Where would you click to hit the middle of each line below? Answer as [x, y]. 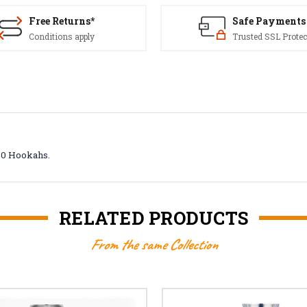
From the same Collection [153, 244]
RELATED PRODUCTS [153, 218]
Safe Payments [269, 21]
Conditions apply [62, 36]
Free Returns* [62, 21]
